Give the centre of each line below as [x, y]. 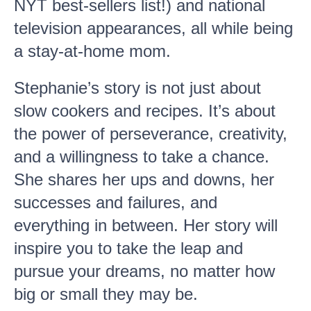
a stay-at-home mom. [92, 51]
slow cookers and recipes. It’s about [145, 111]
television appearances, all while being [153, 28]
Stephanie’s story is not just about [137, 88]
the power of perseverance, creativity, [151, 134]
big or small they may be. [106, 294]
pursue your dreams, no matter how [144, 271]
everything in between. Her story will [146, 225]
